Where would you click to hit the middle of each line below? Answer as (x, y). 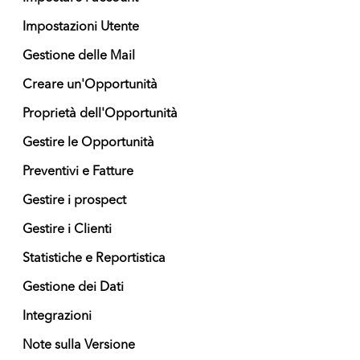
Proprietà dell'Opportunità (100, 114)
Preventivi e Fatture (78, 172)
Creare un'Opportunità (90, 85)
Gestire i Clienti (67, 230)
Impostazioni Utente (81, 27)
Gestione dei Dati (73, 288)
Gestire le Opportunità (88, 143)
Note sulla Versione (79, 346)
